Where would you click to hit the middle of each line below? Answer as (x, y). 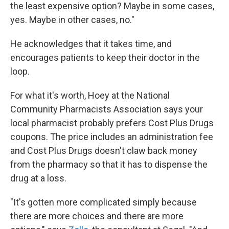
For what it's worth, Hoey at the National (90, 96)
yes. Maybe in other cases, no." (72, 20)
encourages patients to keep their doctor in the (105, 58)
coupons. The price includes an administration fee (112, 137)
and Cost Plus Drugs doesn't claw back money (104, 151)
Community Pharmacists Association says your (107, 109)
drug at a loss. (38, 178)
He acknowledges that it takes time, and (91, 44)
